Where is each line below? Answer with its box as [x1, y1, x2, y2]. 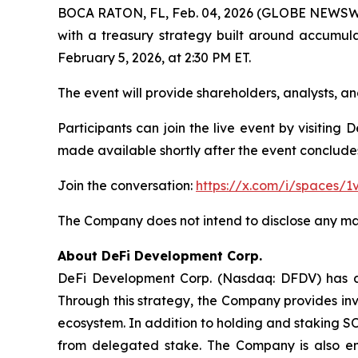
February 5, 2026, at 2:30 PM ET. [58, 50, 251, 66]
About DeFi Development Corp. [58, 248, 262, 264]
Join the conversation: [58, 177, 196, 193]
